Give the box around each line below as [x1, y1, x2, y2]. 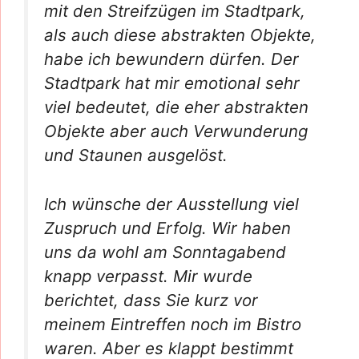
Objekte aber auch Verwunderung [44, 121, 308, 141]
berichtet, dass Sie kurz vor [44, 289, 258, 310]
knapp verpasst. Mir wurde [44, 265, 252, 286]
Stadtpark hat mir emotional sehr [44, 73, 300, 93]
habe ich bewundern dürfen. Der [44, 49, 299, 69]
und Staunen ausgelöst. [44, 145, 228, 165]
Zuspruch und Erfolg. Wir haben [44, 217, 291, 238]
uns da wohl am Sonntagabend [44, 241, 286, 262]
